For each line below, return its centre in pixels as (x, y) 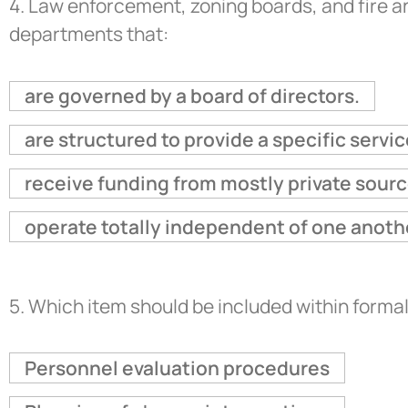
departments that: (89, 34)
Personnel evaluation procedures (177, 367)
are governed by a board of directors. (192, 95)
